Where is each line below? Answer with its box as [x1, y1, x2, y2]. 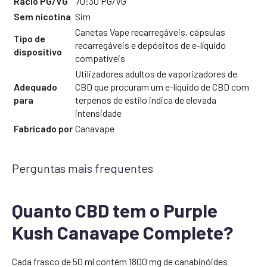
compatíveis [75, 52, 125, 64]
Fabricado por [14, 122, 73, 134]
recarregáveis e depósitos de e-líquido [75, 39, 226, 51]
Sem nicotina [14, 10, 71, 22]
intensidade [75, 107, 122, 119]
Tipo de [14, 32, 45, 44]
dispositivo [14, 45, 62, 57]
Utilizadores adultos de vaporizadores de [75, 67, 237, 79]
